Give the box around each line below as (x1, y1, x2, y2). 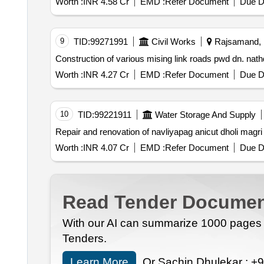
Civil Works (151, 37, 196, 47)
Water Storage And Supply (154, 110, 256, 120)
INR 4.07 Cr (82, 143, 129, 153)
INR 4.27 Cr (82, 70, 129, 80)
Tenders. (62, 232, 107, 245)
